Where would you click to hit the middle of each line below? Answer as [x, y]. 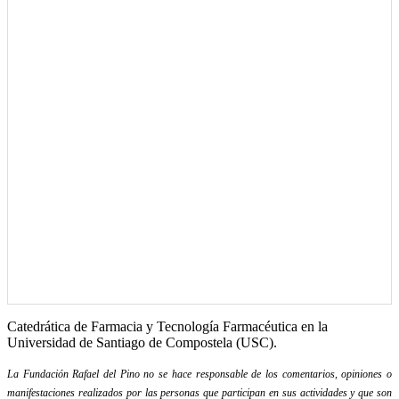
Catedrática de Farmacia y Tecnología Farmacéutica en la [167, 327]
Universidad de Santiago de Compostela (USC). [142, 343]
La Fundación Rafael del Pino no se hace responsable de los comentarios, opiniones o [199, 375]
